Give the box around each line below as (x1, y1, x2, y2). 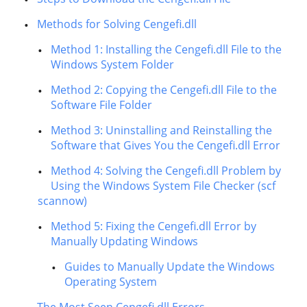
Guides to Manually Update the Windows (64, 259, 275, 274)
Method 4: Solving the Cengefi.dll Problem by (51, 163, 281, 178)
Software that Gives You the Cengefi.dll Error (51, 138, 280, 153)
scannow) (38, 193, 87, 208)
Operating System (64, 274, 157, 289)
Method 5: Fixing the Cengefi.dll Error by (51, 219, 256, 234)
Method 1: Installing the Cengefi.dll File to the (51, 42, 282, 57)
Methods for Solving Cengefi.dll (37, 16, 197, 32)
